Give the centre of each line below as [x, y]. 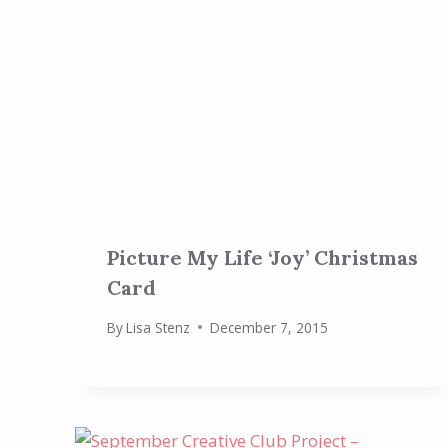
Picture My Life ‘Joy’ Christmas [262, 257]
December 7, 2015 [269, 327]
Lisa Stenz [158, 327]
